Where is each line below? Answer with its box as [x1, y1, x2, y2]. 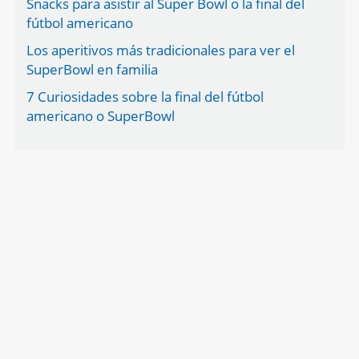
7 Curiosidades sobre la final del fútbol [26, 87, 264, 107]
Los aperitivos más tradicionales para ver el [26, 41, 295, 60]
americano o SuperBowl [26, 107, 175, 126]
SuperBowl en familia [26, 60, 158, 79]
